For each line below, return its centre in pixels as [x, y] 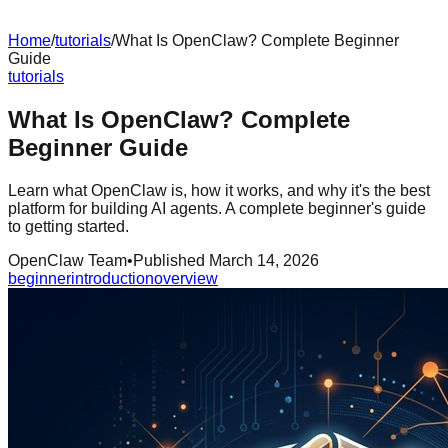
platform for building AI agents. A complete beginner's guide [217, 208]
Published [171, 260]
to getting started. [68, 226]
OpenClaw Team [67, 260]
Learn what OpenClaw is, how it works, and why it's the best [219, 190]
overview [186, 278]
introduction [112, 278]
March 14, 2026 [264, 260]
